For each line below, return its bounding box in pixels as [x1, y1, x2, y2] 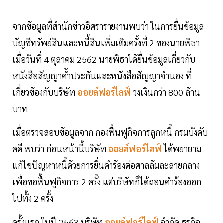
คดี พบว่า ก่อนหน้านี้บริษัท [12, 142, 106, 154]
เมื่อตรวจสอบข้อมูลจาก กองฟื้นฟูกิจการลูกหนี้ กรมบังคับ [12, 126, 208, 138]
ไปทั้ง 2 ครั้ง [12, 192, 53, 204]
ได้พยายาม [164, 142, 201, 154]
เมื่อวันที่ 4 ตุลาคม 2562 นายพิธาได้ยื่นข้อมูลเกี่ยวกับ [12, 53, 195, 65]
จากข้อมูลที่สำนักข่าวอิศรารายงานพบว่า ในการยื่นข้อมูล [12, 20, 204, 32]
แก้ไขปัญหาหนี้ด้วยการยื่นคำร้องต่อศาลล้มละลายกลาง [12, 159, 200, 171]
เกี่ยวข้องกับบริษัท [12, 86, 75, 98]
